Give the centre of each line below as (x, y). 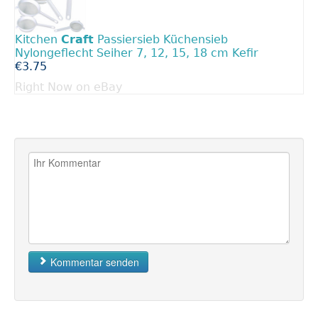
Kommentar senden (93, 262)
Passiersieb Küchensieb (161, 40)
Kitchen (38, 40)
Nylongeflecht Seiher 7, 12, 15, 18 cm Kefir (137, 53)
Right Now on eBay (68, 87)
